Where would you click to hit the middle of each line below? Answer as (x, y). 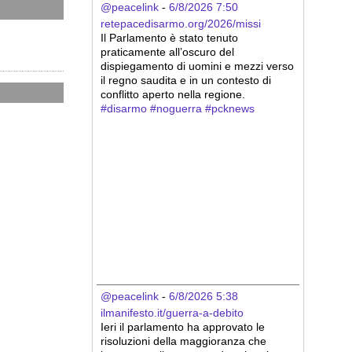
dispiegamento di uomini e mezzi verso (197, 66)
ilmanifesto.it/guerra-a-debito (172, 312)
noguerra (179, 108)
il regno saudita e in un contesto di (185, 80)
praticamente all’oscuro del (167, 51)
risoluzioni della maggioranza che (183, 341)
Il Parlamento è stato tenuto (169, 37)
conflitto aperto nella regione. (172, 94)
